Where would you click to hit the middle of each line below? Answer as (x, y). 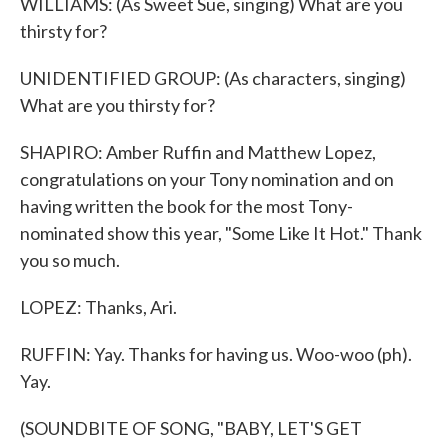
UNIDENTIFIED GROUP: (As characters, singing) (213, 78)
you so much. (70, 260)
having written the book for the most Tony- (186, 206)
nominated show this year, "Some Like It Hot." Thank (221, 233)
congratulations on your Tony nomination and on (207, 179)
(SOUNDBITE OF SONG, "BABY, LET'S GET (191, 428)
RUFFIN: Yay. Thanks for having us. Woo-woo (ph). (216, 354)
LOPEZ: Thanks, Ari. (98, 307)
